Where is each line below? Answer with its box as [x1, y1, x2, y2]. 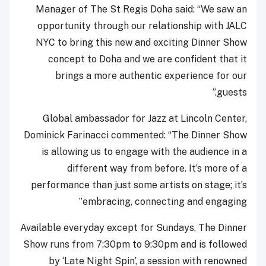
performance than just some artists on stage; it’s [31, 179, 247, 191]
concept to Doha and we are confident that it [48, 53, 247, 65]
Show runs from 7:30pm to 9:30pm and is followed [23, 238, 247, 250]
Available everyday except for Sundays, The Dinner [20, 221, 247, 233]
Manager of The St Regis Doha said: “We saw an [36, 3, 247, 15]
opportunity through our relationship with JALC [37, 20, 247, 31]
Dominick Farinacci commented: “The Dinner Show [24, 129, 247, 141]
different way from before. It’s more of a [67, 162, 247, 174]
